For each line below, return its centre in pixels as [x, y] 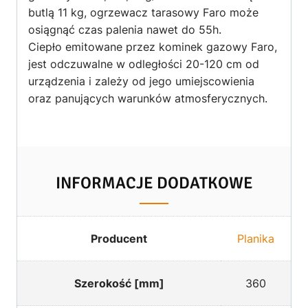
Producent [119, 238]
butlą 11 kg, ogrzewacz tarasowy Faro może [143, 12]
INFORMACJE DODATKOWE [154, 183]
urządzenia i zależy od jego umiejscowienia [141, 81]
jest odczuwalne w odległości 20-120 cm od [144, 64]
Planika [256, 238]
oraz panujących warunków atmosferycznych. [148, 98]
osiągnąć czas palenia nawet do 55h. [125, 29]
